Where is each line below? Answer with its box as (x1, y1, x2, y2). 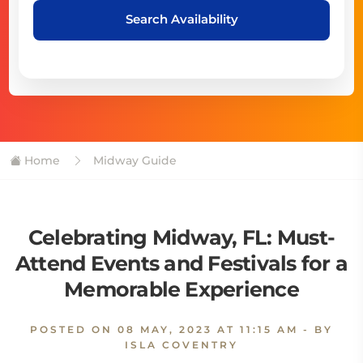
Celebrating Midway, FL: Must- (28, 225, 335, 250)
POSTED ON (30, 323, 117, 335)
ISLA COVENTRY (125, 339, 238, 351)
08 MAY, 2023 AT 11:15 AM (117, 323, 298, 335)
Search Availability (125, 11, 238, 27)
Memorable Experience (64, 277, 299, 301)
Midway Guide (90, 153, 177, 168)
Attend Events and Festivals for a (15, 251, 348, 275)
